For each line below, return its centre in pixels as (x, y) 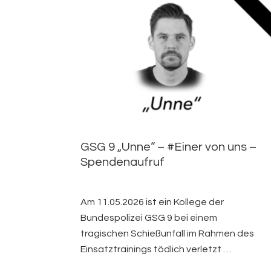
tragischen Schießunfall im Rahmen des (167, 234)
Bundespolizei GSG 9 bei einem (149, 218)
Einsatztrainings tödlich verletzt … (155, 250)
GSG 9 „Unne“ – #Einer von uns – (168, 147)
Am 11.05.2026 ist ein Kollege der (152, 202)
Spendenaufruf (122, 162)
